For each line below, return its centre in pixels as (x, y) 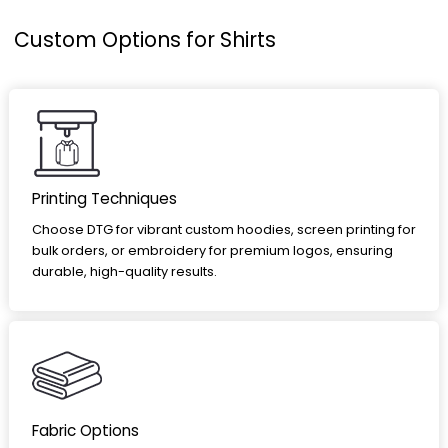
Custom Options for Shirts (145, 40)
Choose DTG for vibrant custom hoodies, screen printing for (223, 230)
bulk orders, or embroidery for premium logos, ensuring (212, 251)
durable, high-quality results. (124, 272)
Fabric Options (85, 431)
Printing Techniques (104, 199)
